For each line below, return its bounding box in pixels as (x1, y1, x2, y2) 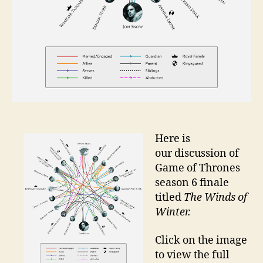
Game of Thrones (155, 161, 240, 176)
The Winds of (184, 191, 247, 205)
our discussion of (155, 147, 239, 161)
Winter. (155, 205, 191, 220)
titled (155, 191, 184, 205)
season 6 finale (155, 176, 229, 190)
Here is (155, 132, 190, 146)
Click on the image (155, 233, 247, 247)
